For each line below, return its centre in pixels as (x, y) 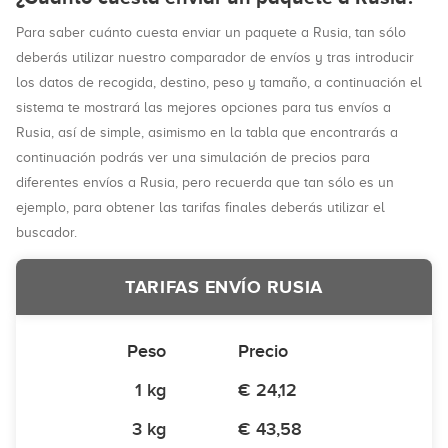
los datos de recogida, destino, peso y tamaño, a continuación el (219, 82)
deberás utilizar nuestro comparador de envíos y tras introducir (215, 57)
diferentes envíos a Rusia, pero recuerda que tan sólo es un (205, 182)
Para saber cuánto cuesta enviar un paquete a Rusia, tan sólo (211, 32)
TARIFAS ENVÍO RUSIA (224, 287)
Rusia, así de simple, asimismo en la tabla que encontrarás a (207, 132)
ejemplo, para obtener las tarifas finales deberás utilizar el (200, 207)
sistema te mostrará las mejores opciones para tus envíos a (203, 107)
